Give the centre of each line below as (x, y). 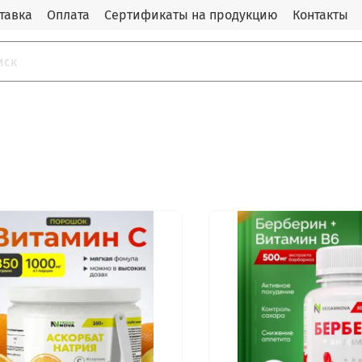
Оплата (68, 15)
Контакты (320, 15)
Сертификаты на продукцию (191, 15)
